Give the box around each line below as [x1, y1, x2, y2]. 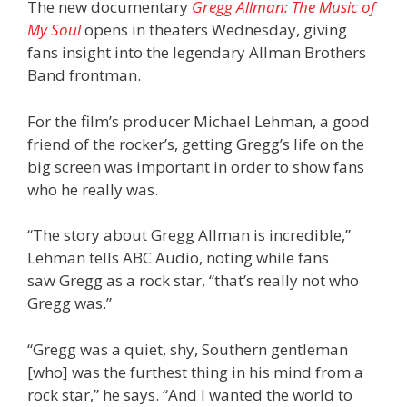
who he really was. [27, 178, 158, 200]
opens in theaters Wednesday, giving [84, 19, 347, 41]
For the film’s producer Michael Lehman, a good [27, 110, 370, 132]
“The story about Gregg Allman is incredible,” [27, 224, 351, 246]
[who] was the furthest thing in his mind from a [27, 361, 363, 382]
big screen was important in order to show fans [27, 155, 364, 177]
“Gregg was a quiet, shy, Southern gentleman [27, 338, 348, 360]
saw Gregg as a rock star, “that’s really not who [27, 270, 359, 292]
